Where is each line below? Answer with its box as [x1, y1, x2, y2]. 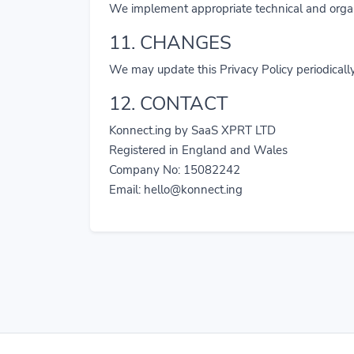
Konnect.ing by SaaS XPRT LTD [109, 122, 276, 138]
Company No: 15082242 [109, 162, 240, 178]
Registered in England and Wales [109, 142, 288, 158]
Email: [109, 182, 144, 198]
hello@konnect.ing [144, 182, 243, 198]
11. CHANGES [109, 30, 232, 55]
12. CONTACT [109, 91, 228, 116]
